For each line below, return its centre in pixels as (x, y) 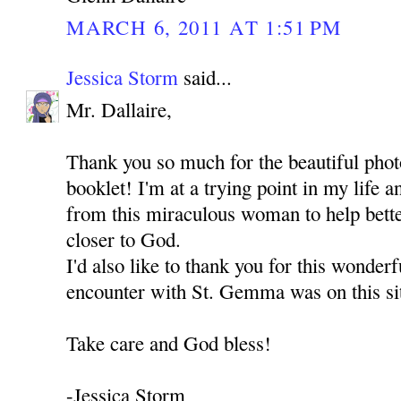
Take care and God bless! (169, 343)
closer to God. (124, 239)
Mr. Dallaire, (119, 110)
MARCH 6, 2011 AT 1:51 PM (204, 26)
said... (205, 77)
